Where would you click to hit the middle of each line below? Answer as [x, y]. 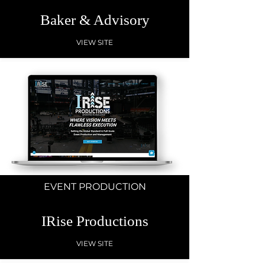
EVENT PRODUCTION [95, 187]
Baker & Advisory [95, 20]
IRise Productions [95, 221]
